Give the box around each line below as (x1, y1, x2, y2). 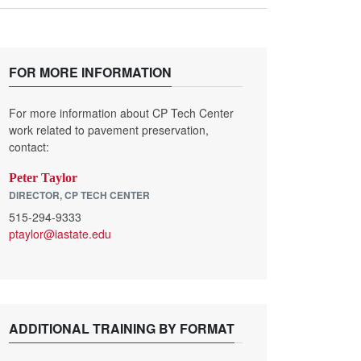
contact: (9, 139, 49, 155)
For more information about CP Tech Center (9, 105, 234, 121)
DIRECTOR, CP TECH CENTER (9, 188, 150, 202)
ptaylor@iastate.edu (9, 226, 111, 242)
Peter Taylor (9, 171, 77, 185)
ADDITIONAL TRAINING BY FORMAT (9, 319, 234, 338)
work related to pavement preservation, (9, 122, 209, 138)
